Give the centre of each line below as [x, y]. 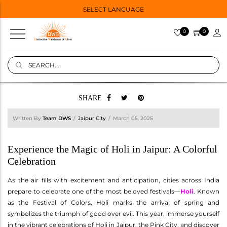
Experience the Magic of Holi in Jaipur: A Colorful [112, 149]
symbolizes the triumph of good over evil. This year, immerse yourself [113, 213]
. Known [207, 191]
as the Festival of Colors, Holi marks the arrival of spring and [113, 202]
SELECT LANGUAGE [113, 9]
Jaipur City [92, 118]
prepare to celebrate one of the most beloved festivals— [94, 191]
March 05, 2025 [133, 118]
